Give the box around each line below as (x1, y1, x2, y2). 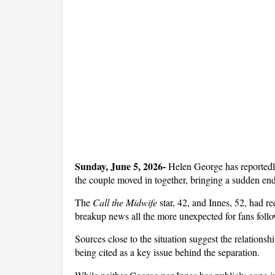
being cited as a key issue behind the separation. (75, 246, 263, 258)
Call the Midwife (93, 196, 157, 209)
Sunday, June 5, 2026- (75, 159, 168, 173)
